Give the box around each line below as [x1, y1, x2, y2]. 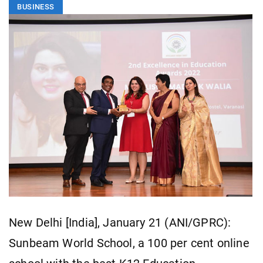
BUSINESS [17, 2, 55, 12]
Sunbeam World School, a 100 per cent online [9, 236, 249, 250]
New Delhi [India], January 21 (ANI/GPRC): [9, 215, 231, 230]
